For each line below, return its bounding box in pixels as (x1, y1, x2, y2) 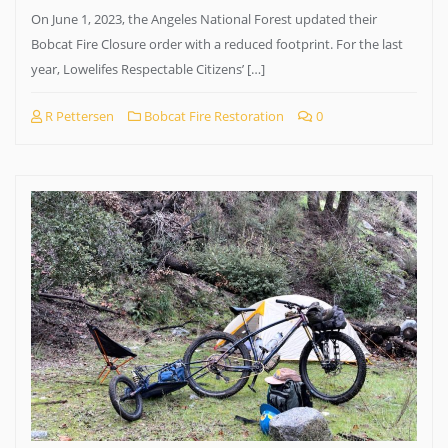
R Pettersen (42, 107, 114, 125)
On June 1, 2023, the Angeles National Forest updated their (31, 10, 377, 28)
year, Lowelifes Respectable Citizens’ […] (31, 60, 265, 78)
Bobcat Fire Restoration (141, 107, 284, 125)
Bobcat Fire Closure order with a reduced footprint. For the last (31, 35, 403, 53)
